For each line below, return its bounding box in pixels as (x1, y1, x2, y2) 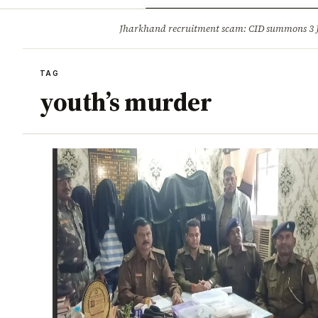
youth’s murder (40, 84, 212, 119)
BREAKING (54, 24, 99, 33)
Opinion (172, 16, 205, 27)
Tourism (224, 16, 258, 27)
